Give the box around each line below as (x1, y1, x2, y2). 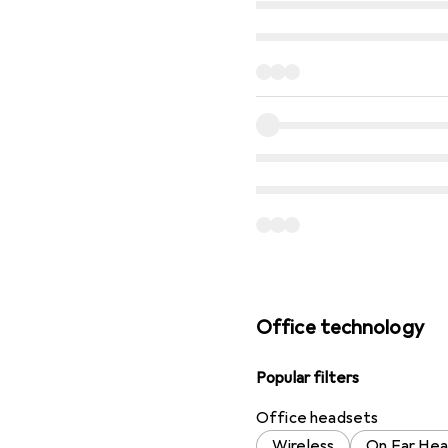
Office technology (256, 314, 424, 340)
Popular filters (256, 367, 360, 388)
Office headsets (256, 407, 379, 428)
